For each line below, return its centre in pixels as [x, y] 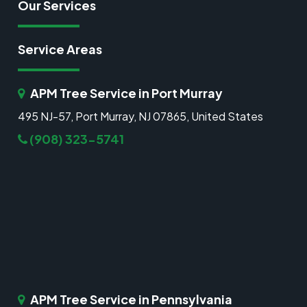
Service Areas [60, 49]
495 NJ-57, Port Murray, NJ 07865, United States [141, 116]
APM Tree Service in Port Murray [126, 93]
